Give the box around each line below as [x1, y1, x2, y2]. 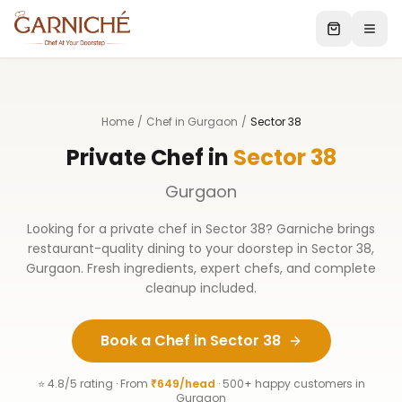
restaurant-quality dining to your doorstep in [28, 240, 311, 258]
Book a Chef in [100, 330, 210, 351]
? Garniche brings [266, 220, 375, 238]
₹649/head [150, 376, 215, 391]
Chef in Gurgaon [145, 114, 238, 129]
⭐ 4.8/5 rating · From [37, 376, 151, 391]
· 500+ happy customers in [214, 376, 365, 391]
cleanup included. [145, 279, 257, 297]
